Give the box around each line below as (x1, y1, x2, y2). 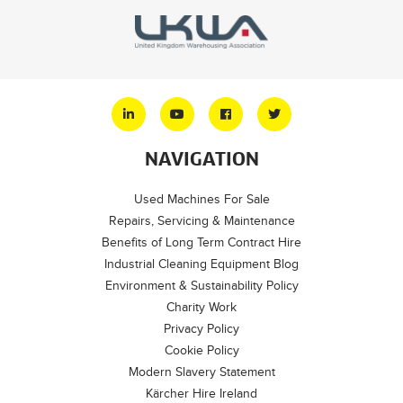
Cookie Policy (164, 343, 239, 357)
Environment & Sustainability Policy (104, 278, 299, 292)
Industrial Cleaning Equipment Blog (104, 256, 299, 271)
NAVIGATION (144, 150, 259, 169)
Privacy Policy (164, 321, 239, 336)
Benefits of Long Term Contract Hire (102, 235, 301, 249)
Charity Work (166, 300, 237, 314)
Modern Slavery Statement (128, 364, 275, 379)
